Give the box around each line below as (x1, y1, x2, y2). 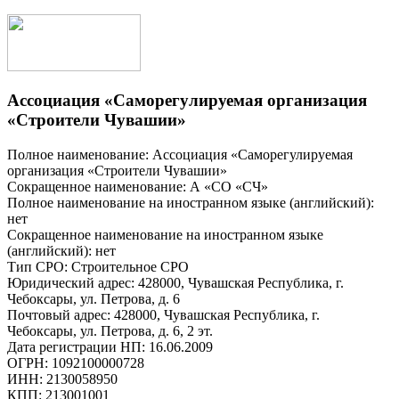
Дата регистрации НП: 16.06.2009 (7, 339, 213, 355)
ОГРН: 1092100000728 (7, 355, 144, 371)
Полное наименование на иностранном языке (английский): (7, 195, 374, 211)
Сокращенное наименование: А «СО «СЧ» (7, 179, 268, 195)
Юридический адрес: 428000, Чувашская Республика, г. (7, 275, 344, 291)
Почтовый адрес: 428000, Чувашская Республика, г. (7, 307, 320, 323)
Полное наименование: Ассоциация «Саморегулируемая (7, 147, 353, 163)
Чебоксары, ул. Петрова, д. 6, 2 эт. (7, 323, 213, 339)
